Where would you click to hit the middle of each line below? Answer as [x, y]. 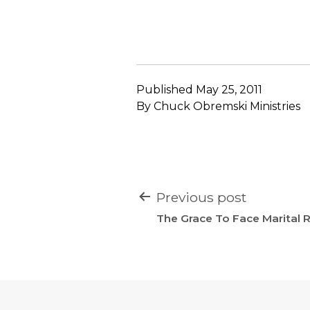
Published [166, 89]
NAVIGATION [203, 220]
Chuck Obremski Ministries [227, 106]
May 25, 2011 [229, 89]
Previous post [201, 197]
